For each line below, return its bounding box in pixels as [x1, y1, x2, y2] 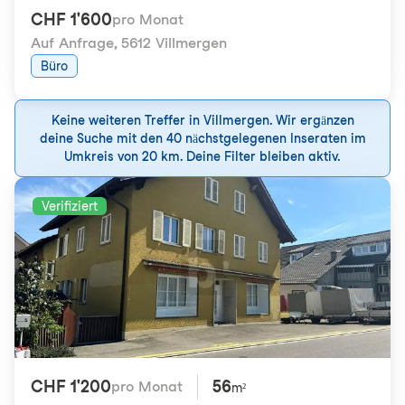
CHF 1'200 [31, 377, 111, 396]
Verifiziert [42, 199, 98, 213]
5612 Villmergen [121, 34, 227, 52]
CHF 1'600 [31, 10, 112, 29]
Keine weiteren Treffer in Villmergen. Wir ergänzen [51, 113, 354, 127]
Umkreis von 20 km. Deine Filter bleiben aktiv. [64, 149, 341, 164]
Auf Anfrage [31, 34, 114, 52]
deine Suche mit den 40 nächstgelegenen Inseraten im [39, 131, 366, 146]
